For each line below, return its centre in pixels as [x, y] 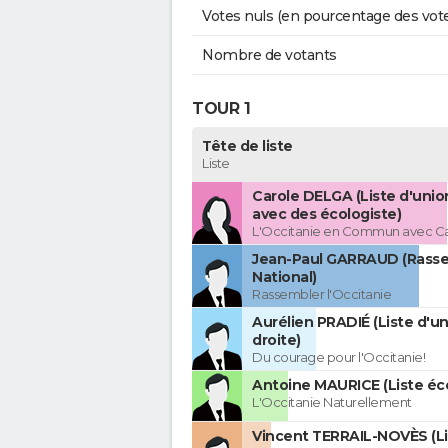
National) [284, 277]
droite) [276, 340]
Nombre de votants [269, 55]
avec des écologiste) [326, 214]
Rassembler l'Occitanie [321, 294]
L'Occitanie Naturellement [332, 402]
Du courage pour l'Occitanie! [338, 357]
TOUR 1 [221, 108]
